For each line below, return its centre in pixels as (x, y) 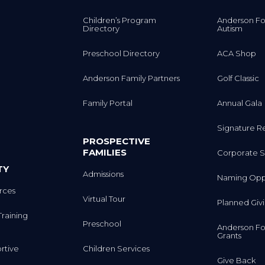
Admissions (104, 174)
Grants (229, 236)
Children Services (117, 248)
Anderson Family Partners (132, 78)
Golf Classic (238, 78)
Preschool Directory (122, 54)
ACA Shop (236, 54)
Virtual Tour (104, 198)
